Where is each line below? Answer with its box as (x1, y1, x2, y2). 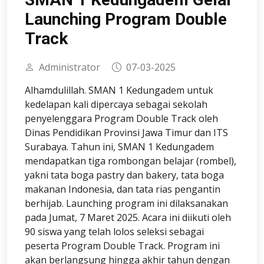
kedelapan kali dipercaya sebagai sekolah (25, 97, 207, 111)
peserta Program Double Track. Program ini (25, 239, 220, 252)
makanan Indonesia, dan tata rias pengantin (25, 182, 220, 196)
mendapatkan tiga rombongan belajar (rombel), (25, 154, 236, 167)
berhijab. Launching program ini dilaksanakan (25, 196, 228, 210)
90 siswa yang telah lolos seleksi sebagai (25, 225, 204, 238)
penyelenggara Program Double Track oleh (25, 111, 218, 125)
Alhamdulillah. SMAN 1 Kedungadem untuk (25, 83, 213, 97)
